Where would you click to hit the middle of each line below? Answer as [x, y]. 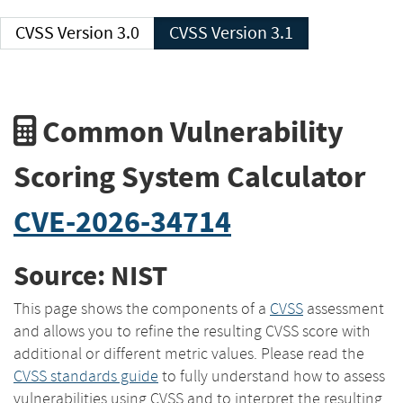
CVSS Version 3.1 [252, 33]
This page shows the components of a [142, 308]
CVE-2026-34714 [122, 221]
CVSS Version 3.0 [99, 33]
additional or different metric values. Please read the [189, 353]
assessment [344, 308]
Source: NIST [90, 276]
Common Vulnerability [190, 131]
